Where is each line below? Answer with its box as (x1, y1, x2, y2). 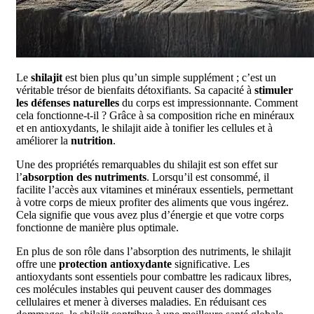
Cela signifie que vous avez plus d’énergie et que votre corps (16, 209, 284, 221)
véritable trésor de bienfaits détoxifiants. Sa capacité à (16, 84, 254, 97)
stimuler (254, 84, 293, 97)
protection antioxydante (59, 258, 172, 271)
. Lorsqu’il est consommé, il (146, 171, 269, 184)
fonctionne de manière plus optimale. (16, 221, 179, 234)
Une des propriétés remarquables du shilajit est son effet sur (16, 158, 278, 171)
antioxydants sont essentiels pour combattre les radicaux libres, (16, 271, 292, 283)
